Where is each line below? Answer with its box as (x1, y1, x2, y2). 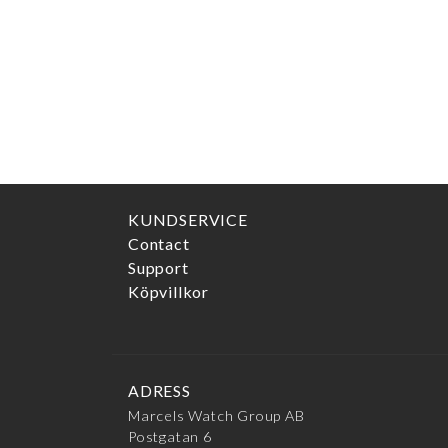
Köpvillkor (128, 282, 209, 302)
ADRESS (128, 381, 191, 401)
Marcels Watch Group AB (128, 407, 305, 425)
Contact (128, 234, 190, 254)
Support (128, 258, 189, 278)
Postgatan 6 (128, 428, 212, 446)
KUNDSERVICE (128, 210, 248, 229)
